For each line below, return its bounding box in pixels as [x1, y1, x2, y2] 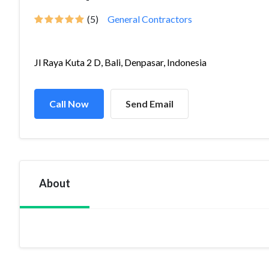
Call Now [49, 98, 89, 109]
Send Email [125, 98, 174, 109]
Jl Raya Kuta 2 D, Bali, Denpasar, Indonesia [34, 56, 207, 68]
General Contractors [107, 13, 192, 25]
